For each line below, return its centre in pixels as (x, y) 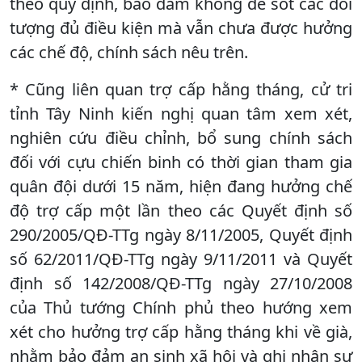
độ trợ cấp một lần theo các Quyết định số (181, 210)
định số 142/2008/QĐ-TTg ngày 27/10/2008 (181, 283)
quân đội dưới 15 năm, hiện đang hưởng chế (181, 186)
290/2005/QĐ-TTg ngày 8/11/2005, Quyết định (181, 234)
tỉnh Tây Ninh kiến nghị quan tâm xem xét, (181, 113)
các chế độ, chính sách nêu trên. (129, 52)
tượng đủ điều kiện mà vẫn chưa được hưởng (181, 27)
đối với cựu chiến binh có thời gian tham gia (181, 162)
